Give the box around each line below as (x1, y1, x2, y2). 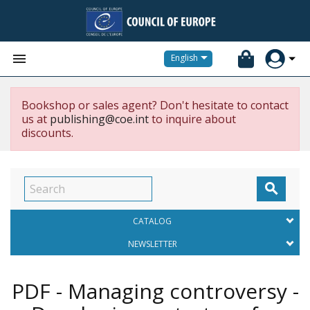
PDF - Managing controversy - (11, 277, 299, 305)
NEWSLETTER (127, 238, 177, 250)
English (171, 52, 198, 64)
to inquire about (149, 111, 236, 127)
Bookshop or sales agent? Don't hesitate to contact (21, 98, 289, 113)
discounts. (21, 125, 73, 140)
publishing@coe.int (50, 111, 149, 127)
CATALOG (133, 215, 172, 227)
